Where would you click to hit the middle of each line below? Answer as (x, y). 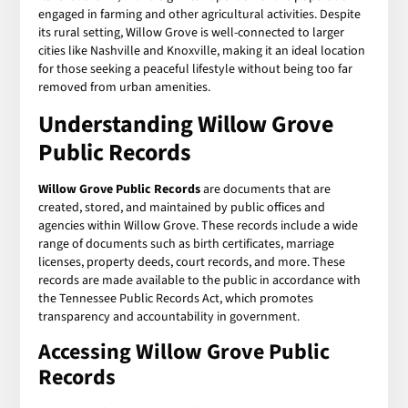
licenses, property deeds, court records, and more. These (192, 262)
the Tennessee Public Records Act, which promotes (176, 298)
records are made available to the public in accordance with (200, 280)
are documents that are (266, 189)
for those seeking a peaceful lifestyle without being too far (196, 69)
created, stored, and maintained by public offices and (182, 207)
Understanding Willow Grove (186, 124)
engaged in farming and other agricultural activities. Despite (200, 14)
